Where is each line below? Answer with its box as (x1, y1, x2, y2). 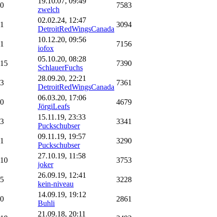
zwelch (38, 5, 60, 14)
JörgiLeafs (38, 102, 70, 110)
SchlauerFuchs (38, 63, 83, 72)
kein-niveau (38, 179, 74, 188)
